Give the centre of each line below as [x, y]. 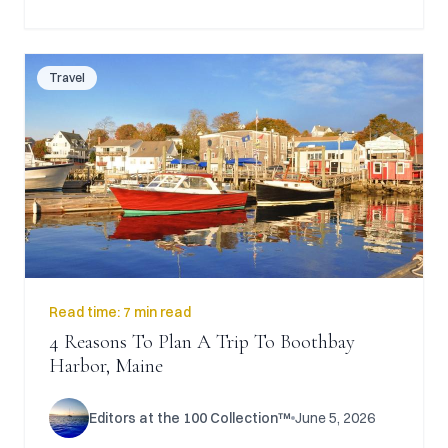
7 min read [157, 312]
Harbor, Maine [106, 366]
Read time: [86, 312]
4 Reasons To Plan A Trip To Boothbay [202, 342]
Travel [67, 77]
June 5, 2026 [335, 418]
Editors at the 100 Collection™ [190, 418]
